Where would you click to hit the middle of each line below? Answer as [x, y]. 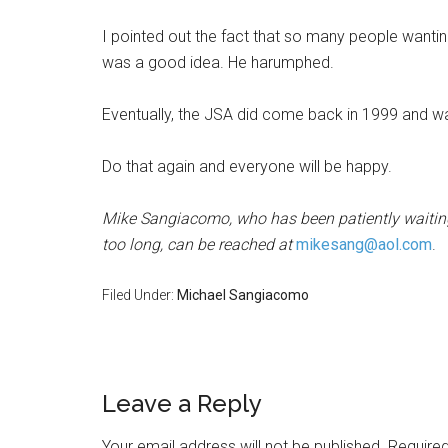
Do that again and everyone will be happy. [247, 167]
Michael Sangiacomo [243, 295]
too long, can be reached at [199, 245]
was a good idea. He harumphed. [218, 63]
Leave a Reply [182, 404]
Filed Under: [139, 295]
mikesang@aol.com [364, 245]
